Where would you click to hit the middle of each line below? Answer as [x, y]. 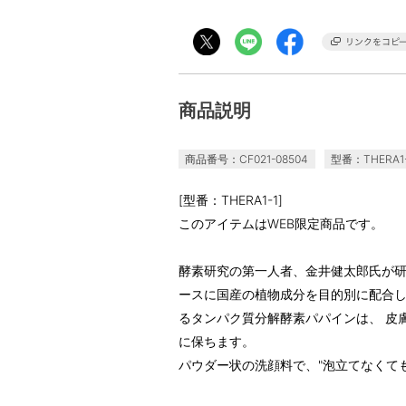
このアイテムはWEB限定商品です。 [281, 223]
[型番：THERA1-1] [231, 200]
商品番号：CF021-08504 [246, 159]
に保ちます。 [217, 341]
